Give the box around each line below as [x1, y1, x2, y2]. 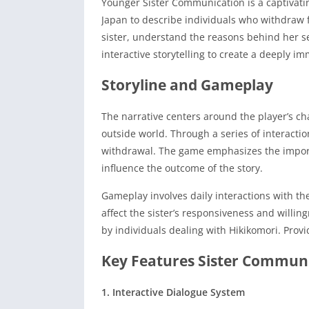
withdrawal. [101, 144, 156, 158]
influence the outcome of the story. [101, 161, 263, 175]
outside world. [101, 127, 168, 141]
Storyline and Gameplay [101, 75, 273, 95]
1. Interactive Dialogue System [101, 286, 245, 299]
